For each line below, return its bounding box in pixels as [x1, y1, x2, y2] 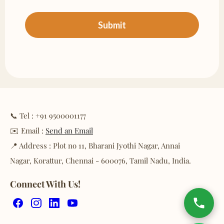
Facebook [17, 205, 50, 214]
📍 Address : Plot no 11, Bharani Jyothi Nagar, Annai [10, 140, 180, 150]
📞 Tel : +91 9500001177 [10, 110, 86, 120]
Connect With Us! [10, 177, 80, 190]
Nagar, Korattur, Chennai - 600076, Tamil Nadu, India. [10, 155, 191, 165]
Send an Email [45, 125, 93, 135]
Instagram [35, 205, 69, 214]
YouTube [72, 205, 101, 214]
